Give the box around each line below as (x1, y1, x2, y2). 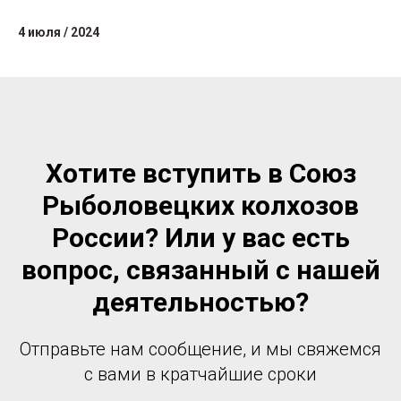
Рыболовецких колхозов (42, 189, 359, 221)
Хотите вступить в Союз (45, 157, 356, 189)
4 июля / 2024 (18, 24, 99, 39)
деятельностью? (92, 286, 309, 318)
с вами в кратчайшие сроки (84, 363, 317, 385)
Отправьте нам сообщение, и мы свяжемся (20, 337, 381, 360)
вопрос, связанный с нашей (21, 253, 380, 286)
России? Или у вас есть (51, 221, 350, 253)
